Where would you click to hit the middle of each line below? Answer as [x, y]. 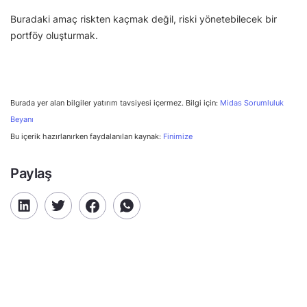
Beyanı [22, 120]
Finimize [178, 137]
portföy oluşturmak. [54, 36]
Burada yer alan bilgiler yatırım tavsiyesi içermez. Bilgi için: [115, 103]
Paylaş [31, 174]
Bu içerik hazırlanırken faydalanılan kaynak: [87, 137]
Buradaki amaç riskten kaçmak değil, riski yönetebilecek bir [144, 19]
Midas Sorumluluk [252, 103]
